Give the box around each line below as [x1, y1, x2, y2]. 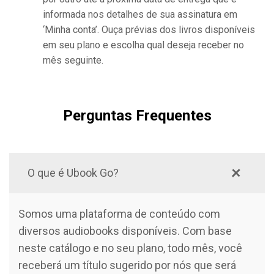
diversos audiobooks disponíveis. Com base [18, 224, 232, 237]
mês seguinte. [43, 54, 103, 66]
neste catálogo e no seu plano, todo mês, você [18, 241, 242, 254]
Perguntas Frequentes [62, 106, 212, 124]
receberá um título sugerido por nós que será [18, 258, 236, 272]
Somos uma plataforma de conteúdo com [18, 207, 220, 220]
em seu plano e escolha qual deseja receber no [43, 39, 244, 51]
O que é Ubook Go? [28, 166, 119, 179]
